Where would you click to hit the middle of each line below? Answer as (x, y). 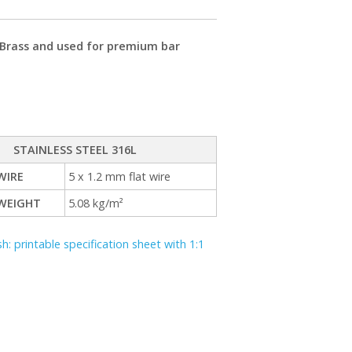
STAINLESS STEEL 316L (75, 150)
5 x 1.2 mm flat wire (120, 177)
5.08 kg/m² (96, 203)
